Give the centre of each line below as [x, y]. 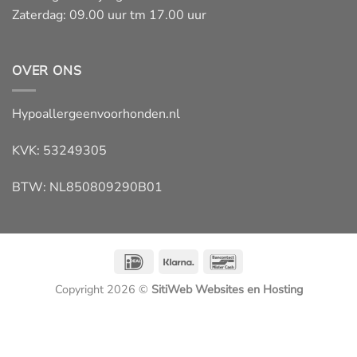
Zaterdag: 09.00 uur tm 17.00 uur [109, 15]
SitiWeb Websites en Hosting [227, 289]
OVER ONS [47, 71]
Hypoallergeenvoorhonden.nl [96, 114]
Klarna [210, 260]
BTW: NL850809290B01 [87, 187]
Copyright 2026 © [103, 289]
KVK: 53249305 [59, 150]
